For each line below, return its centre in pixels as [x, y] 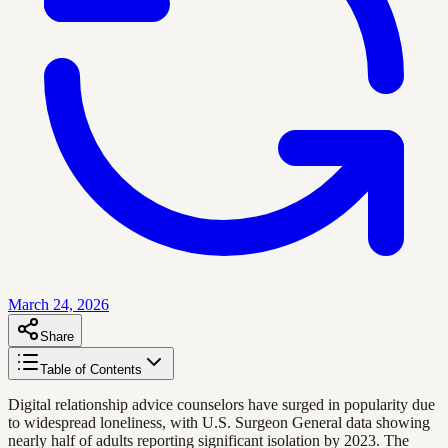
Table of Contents [91, 369]
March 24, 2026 [58, 304]
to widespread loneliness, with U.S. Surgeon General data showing [219, 422]
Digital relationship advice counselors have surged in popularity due [221, 404]
